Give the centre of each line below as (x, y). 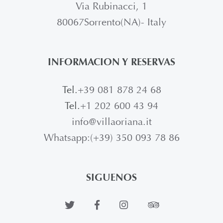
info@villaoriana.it (111, 121)
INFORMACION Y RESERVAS (111, 62)
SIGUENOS (111, 177)
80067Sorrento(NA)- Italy (111, 22)
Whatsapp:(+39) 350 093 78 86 (111, 137)
